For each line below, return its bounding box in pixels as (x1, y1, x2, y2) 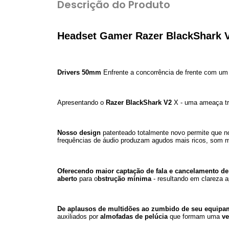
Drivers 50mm (57, 68, 101, 77)
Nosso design (57, 129, 101, 137)
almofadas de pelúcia (100, 212, 168, 220)
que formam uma (168, 212, 222, 220)
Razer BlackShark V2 (106, 99, 172, 107)
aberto (57, 174, 77, 182)
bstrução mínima (98, 174, 151, 182)
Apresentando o (57, 99, 106, 107)
